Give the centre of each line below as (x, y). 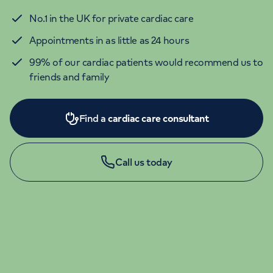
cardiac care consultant (158, 118)
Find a (94, 118)
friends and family (69, 76)
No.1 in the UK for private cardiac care (112, 18)
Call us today (144, 162)
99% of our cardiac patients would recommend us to (146, 62)
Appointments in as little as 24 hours (110, 40)
